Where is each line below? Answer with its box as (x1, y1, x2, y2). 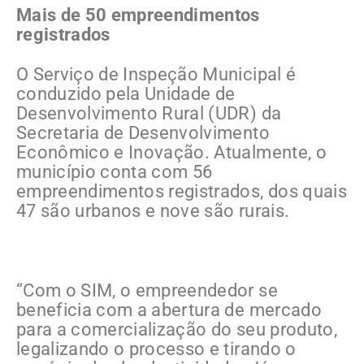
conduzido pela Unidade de (16, 83, 236, 104)
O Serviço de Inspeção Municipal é (16, 63, 297, 84)
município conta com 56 (16, 161, 213, 182)
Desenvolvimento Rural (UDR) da (16, 102, 282, 123)
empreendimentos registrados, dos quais (16, 180, 347, 201)
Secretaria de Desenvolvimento (16, 122, 270, 143)
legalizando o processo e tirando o (16, 338, 297, 359)
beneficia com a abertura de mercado (16, 299, 322, 320)
